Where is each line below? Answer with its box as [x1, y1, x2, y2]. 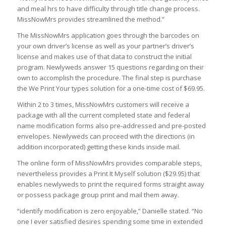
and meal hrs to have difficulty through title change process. [17, 4, 200, 13]
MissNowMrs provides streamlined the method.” [17, 14, 164, 24]
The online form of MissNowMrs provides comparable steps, [17, 158, 202, 167]
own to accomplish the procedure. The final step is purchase [17, 73, 201, 82]
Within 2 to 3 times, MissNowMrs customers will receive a [17, 99, 189, 109]
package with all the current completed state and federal [17, 110, 190, 120]
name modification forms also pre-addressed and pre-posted [17, 121, 206, 130]
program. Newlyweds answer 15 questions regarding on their [17, 62, 204, 72]
